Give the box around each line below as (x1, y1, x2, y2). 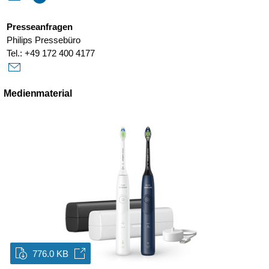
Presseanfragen (7, 21, 73, 32)
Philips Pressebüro (7, 34, 81, 45)
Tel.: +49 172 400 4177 (7, 47, 95, 58)
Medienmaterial (4, 88, 72, 98)
